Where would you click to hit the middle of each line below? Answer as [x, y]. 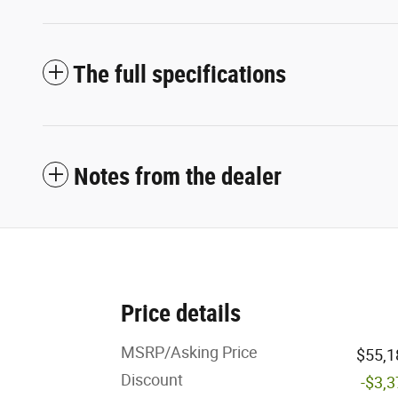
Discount [152, 380]
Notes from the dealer [178, 177]
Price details [181, 314]
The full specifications [179, 75]
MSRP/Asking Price [189, 353]
